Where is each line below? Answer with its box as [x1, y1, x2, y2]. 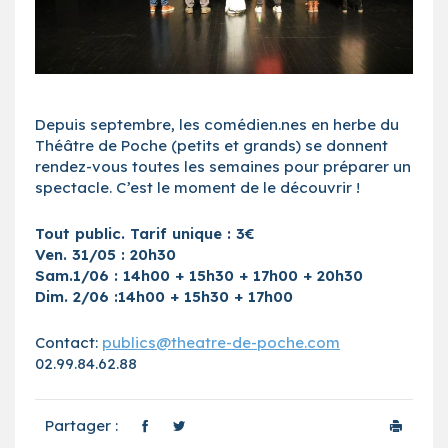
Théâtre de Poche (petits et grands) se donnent [35, 136, 388, 156]
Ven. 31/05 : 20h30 [35, 245, 181, 265]
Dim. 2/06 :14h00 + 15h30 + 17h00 [35, 287, 298, 307]
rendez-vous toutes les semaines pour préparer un [35, 157, 411, 177]
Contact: [35, 333, 102, 353]
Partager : [45, 416, 118, 436]
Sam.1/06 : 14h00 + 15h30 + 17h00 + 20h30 [35, 266, 368, 286]
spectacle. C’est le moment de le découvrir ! [35, 178, 360, 198]
